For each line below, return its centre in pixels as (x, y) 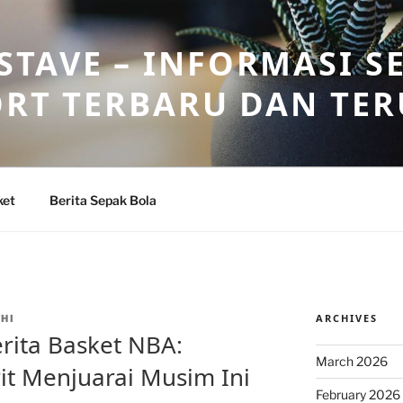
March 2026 (351, 361)
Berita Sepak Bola (103, 200)
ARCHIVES (346, 318)
